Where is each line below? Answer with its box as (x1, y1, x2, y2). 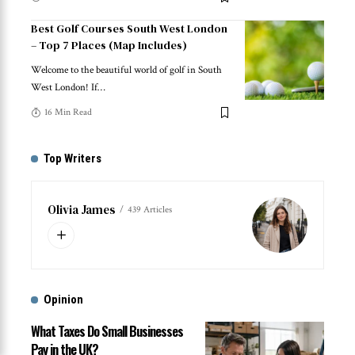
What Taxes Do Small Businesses (31, 321, 183, 342)
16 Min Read (44, 106, 92, 119)
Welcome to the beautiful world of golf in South (31, 63, 222, 78)
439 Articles (128, 203, 172, 216)
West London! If (31, 81, 97, 95)
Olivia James (48, 201, 116, 219)
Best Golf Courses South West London (31, 21, 227, 37)
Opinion (44, 292, 83, 307)
